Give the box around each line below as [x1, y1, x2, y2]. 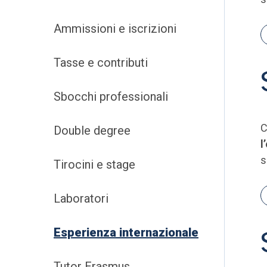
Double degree [54, 123, 131, 138]
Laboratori [54, 191, 108, 206]
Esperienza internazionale [54, 225, 198, 240]
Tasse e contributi [54, 55, 148, 70]
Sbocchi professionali [54, 89, 168, 104]
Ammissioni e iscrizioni [54, 21, 176, 36]
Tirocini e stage [54, 157, 135, 172]
